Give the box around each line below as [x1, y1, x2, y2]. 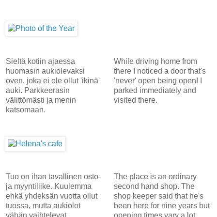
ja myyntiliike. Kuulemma [6, 182, 92, 190]
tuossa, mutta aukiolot [6, 201, 80, 210]
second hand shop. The [113, 182, 195, 190]
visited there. [113, 95, 157, 104]
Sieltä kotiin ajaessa [6, 57, 75, 65]
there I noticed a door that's [113, 66, 206, 75]
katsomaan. [6, 105, 46, 114]
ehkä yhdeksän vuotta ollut [6, 191, 97, 200]
